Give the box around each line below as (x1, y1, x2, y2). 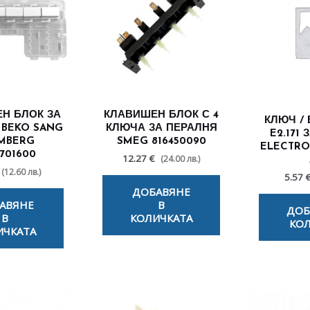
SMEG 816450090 (116, 136, 206, 147)
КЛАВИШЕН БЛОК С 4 (104, 109, 219, 120)
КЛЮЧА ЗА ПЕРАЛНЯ (105, 122, 217, 134)
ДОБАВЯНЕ (132, 184, 190, 199)
